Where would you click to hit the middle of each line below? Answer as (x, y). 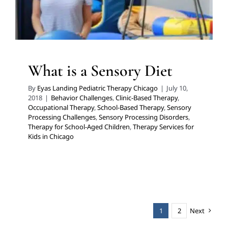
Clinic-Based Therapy (147, 98)
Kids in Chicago (51, 137)
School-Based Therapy (131, 108)
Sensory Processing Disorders (144, 117)
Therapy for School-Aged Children (79, 127)
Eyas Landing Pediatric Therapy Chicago (97, 88)
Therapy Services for (163, 127)
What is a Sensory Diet (100, 71)
